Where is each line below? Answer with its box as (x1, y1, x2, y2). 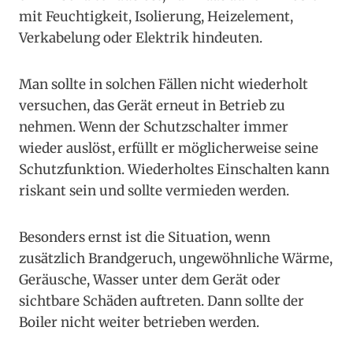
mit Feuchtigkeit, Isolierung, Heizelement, (19, 8, 293, 26)
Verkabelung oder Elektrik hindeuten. (19, 29, 262, 47)
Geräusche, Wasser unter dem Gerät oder (19, 271, 281, 289)
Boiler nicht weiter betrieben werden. (19, 314, 259, 332)
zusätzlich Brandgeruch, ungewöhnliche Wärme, (19, 250, 333, 268)
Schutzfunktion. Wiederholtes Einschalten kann (19, 161, 329, 179)
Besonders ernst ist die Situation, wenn (19, 229, 270, 247)
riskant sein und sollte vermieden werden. (19, 182, 289, 200)
